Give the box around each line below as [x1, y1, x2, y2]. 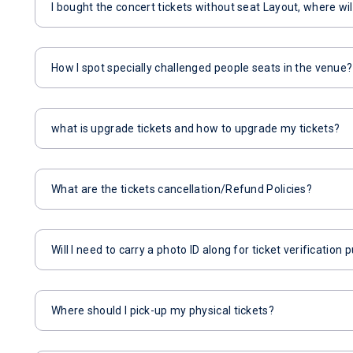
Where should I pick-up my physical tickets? [51, 304, 274, 317]
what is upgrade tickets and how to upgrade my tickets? [51, 122, 340, 135]
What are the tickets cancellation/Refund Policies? [51, 183, 312, 195]
